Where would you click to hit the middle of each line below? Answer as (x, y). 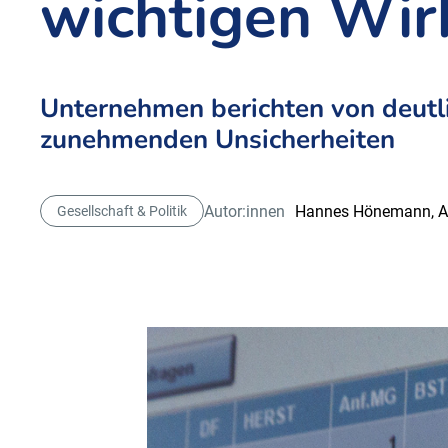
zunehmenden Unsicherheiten (217, 139)
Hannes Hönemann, (366, 211)
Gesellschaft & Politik (122, 211)
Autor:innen (244, 211)
